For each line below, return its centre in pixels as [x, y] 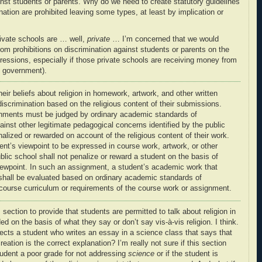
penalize [85, 157]
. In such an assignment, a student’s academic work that [121, 168]
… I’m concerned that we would [164, 39]
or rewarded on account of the [76, 136]
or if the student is [186, 254]
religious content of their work [177, 136]
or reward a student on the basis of [159, 157]
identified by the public [186, 125]
